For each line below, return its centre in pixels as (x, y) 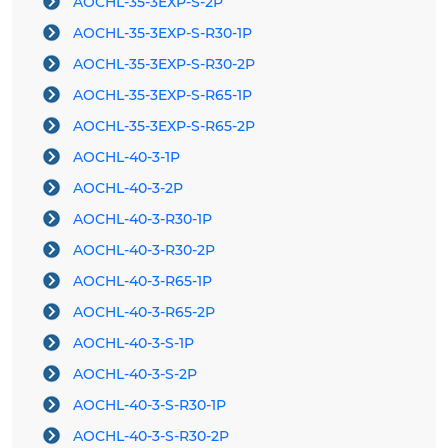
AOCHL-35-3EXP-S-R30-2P (164, 64)
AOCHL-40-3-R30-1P (142, 219)
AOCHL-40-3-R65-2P (144, 312)
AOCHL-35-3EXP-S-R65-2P (164, 126)
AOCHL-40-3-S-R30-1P (149, 405)
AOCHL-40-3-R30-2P (144, 250)
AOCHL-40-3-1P (126, 157)
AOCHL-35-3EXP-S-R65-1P (162, 95)
